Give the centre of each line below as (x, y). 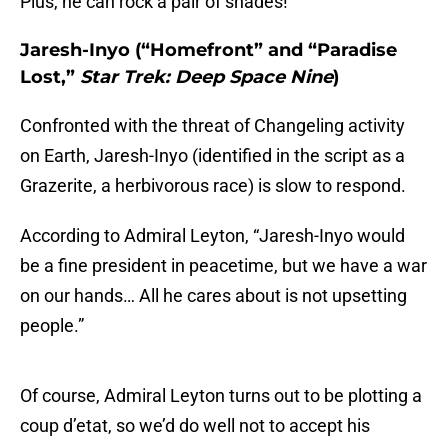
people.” (52, 326)
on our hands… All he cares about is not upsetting (213, 296)
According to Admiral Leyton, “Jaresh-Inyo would (212, 236)
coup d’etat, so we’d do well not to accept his (195, 426)
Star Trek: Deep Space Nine (206, 77)
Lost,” (50, 77)
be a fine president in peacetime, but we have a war (223, 266)
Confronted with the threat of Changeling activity (212, 126)
